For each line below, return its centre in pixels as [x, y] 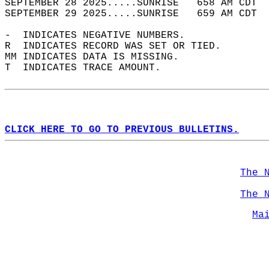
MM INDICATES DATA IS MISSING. [98, 57]
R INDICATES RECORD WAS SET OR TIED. [119, 46]
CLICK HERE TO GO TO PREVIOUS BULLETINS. [122, 130]
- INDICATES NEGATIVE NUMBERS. [101, 35]
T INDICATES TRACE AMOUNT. [89, 68]
